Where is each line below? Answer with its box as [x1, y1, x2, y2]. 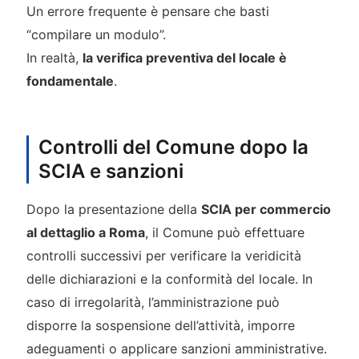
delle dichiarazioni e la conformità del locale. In [26, 271, 313, 288]
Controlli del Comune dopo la [38, 135, 309, 159]
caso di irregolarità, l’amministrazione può [26, 294, 280, 311]
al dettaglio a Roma [26, 224, 145, 241]
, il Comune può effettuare [144, 224, 305, 241]
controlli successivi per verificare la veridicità [26, 248, 301, 264]
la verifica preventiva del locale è [82, 50, 287, 67]
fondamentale [26, 73, 114, 90]
